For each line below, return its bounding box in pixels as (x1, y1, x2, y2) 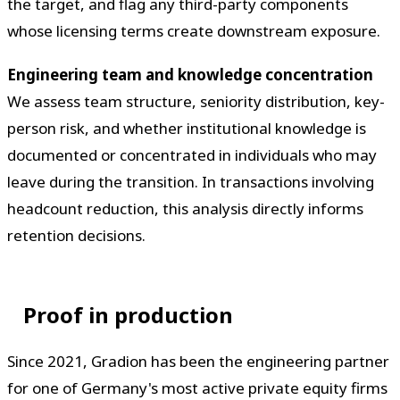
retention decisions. (7, 224, 146, 246)
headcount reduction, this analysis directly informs (7, 197, 363, 219)
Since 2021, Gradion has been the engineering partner (7, 350, 389, 371)
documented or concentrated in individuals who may (7, 144, 377, 165)
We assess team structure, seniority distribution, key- (7, 90, 385, 112)
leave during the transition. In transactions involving (7, 171, 374, 192)
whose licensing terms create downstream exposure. (7, 20, 380, 41)
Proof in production (23, 299, 233, 329)
